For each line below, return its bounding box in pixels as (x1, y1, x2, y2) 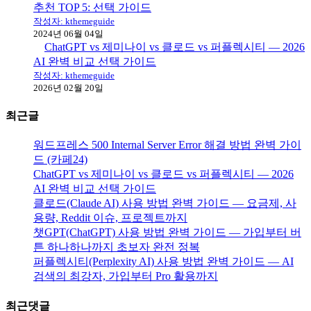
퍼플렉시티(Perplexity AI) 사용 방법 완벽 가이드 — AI (33, 255, 294, 268)
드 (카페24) (33, 153, 87, 166)
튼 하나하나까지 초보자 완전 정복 (33, 241, 200, 253)
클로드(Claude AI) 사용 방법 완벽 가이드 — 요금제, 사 (33, 197, 296, 210)
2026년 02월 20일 (33, 82, 103, 93)
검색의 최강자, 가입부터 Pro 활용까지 (33, 270, 218, 283)
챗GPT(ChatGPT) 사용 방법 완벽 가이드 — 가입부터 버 (33, 226, 301, 239)
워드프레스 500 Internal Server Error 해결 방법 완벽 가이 (33, 139, 301, 151)
